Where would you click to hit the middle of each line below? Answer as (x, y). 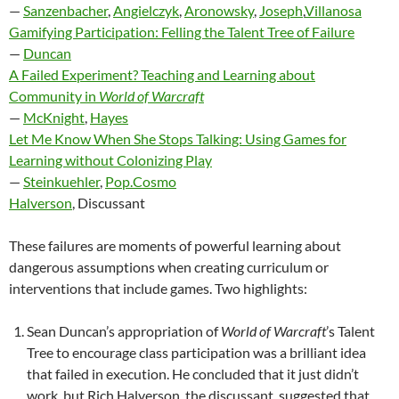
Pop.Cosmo (141, 181)
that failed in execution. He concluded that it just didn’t (193, 373)
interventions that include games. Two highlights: (158, 288)
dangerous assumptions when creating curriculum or (169, 266)
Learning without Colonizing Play (110, 159)
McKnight (54, 117)
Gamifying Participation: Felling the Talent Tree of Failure (182, 31)
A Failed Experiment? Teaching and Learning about (162, 74)
